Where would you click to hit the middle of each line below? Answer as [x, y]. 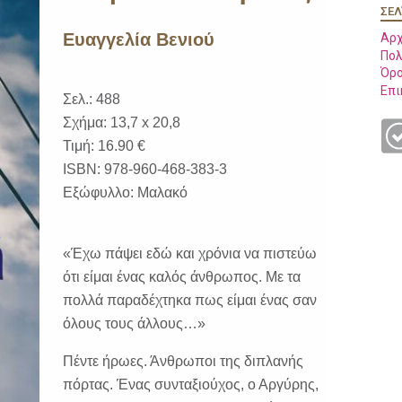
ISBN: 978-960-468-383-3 [145, 169]
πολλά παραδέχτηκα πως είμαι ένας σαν [190, 300]
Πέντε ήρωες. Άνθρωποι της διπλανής [183, 361]
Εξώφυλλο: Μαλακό [125, 192]
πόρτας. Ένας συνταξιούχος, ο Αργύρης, [191, 385]
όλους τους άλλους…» [134, 323]
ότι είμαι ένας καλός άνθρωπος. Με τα [182, 277]
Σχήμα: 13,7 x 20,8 [122, 122]
